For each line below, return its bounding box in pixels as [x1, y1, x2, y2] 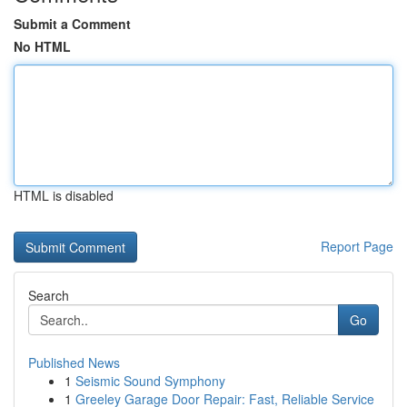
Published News [28, 353, 120, 372]
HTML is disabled [14, 186, 114, 204]
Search [28, 286, 69, 304]
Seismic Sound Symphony [75, 372, 225, 390]
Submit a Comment [14, 15, 131, 33]
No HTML [14, 37, 71, 55]
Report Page [321, 237, 393, 255]
